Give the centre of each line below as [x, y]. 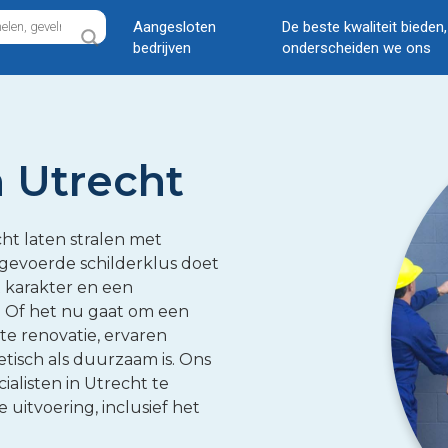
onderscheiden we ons [356, 48]
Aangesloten [175, 27]
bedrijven [162, 48]
